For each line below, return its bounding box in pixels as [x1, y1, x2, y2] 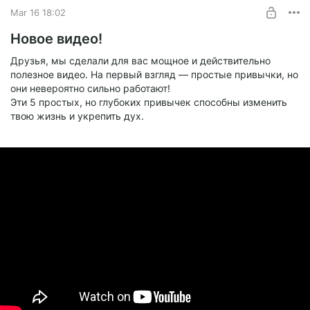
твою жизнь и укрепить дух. [10, 110, 144, 122]
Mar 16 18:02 [10, 6, 66, 18]
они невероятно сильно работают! [10, 82, 170, 95]
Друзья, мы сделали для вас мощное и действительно [10, 55, 271, 67]
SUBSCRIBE [138, 17, 192, 30]
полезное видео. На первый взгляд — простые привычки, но [10, 69, 298, 81]
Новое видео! [10, 30, 102, 48]
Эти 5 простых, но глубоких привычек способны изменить [10, 96, 287, 109]
